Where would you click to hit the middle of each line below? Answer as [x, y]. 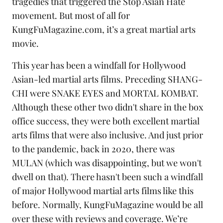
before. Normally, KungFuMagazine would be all [108, 205]
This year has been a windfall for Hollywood [99, 65]
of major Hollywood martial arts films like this [103, 191]
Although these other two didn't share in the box [108, 107]
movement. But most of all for [71, 16]
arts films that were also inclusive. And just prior [108, 135]
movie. [25, 44]
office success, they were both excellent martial [106, 121]
